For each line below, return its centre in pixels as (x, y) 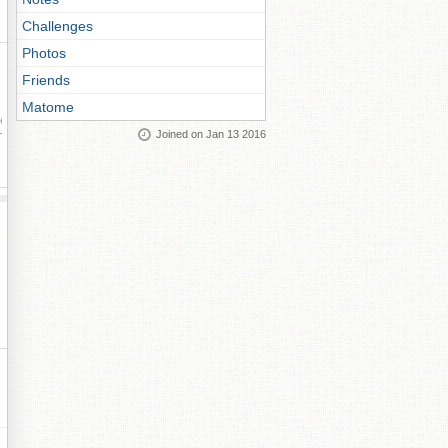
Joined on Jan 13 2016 (211, 134)
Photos (44, 53)
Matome (48, 107)
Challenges (57, 26)
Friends (46, 80)
